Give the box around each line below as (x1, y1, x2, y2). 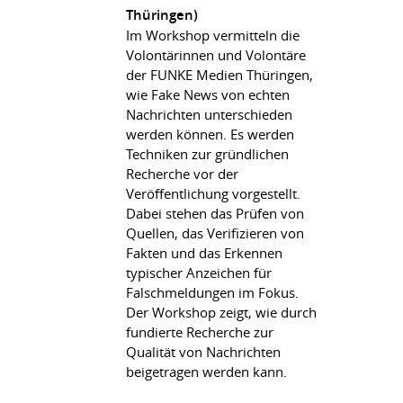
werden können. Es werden (126, 125, 294, 143)
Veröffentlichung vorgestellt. (126, 184, 300, 202)
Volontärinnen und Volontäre (126, 46, 306, 64)
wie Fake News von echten (126, 85, 290, 103)
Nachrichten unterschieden (126, 105, 292, 123)
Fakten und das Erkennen (126, 244, 282, 262)
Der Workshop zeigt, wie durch (126, 303, 317, 321)
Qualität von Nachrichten (126, 343, 281, 361)
